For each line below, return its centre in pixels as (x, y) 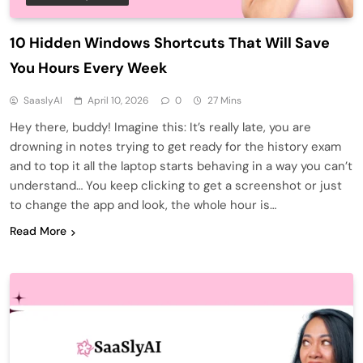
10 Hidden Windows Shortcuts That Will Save (170, 43)
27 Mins (224, 101)
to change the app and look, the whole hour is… (143, 205)
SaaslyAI (43, 101)
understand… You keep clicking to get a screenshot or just (176, 186)
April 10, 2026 (118, 101)
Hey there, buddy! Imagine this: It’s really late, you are (160, 128)
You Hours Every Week (88, 68)
